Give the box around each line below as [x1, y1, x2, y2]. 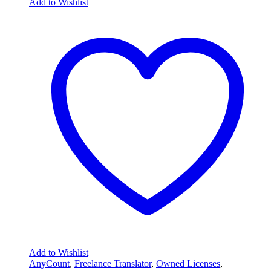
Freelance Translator [74, 258, 151, 269]
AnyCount [29, 258, 70, 269]
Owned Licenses [156, 258, 220, 269]
